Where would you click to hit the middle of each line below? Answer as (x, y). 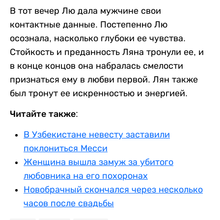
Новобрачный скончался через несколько (113, 190)
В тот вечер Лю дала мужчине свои (85, 11)
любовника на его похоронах (86, 176)
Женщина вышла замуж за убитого (98, 162)
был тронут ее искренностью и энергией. (99, 94)
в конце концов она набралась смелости (96, 66)
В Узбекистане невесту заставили (97, 135)
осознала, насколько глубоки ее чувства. (98, 39)
